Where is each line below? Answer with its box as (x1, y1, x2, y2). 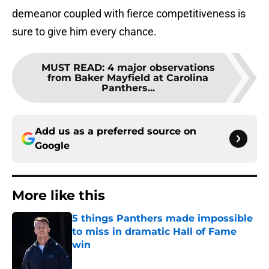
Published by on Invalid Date (71, 252, 176, 262)
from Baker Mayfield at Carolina (47, 72, 208, 84)
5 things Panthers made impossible (72, 213, 253, 225)
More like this (12, 187, 105, 204)
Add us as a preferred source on (35, 125, 196, 138)
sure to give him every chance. (12, 25, 157, 38)
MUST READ (41, 62, 102, 74)
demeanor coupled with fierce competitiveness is (12, 7, 246, 20)
